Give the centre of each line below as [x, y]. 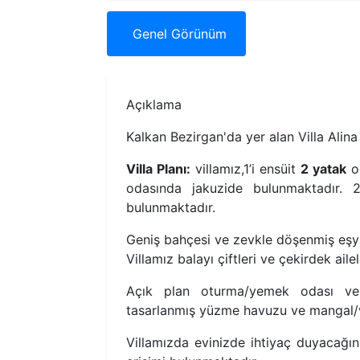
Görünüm [199, 34]
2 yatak [324, 169]
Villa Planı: [159, 169]
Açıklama [154, 105]
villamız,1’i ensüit [246, 169]
